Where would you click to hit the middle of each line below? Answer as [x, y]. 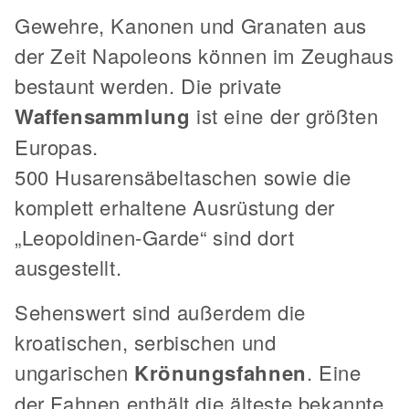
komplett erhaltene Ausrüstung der [175, 207]
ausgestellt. [68, 267]
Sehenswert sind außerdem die [160, 312]
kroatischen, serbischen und [146, 342]
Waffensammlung [103, 116]
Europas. [57, 147]
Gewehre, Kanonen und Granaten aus [191, 26]
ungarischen [75, 372]
